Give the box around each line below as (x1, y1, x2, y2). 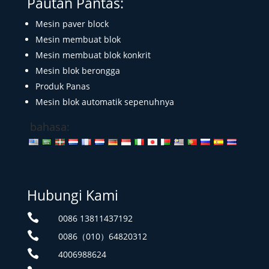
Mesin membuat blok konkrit (35, 49, 151, 61)
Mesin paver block (35, 18, 109, 29)
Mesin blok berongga (35, 65, 120, 76)
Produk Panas (35, 80, 90, 92)
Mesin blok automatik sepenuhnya (35, 96, 174, 107)
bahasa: (29, 119, 70, 134)
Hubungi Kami (26, 186, 118, 205)
